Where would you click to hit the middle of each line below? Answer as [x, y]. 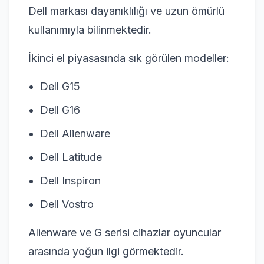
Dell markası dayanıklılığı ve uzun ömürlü [126, 11]
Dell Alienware [75, 133]
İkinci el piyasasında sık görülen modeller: [129, 58]
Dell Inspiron [70, 180]
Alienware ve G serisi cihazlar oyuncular [125, 232]
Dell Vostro [67, 204]
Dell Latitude [71, 157]
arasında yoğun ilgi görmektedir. [106, 251]
